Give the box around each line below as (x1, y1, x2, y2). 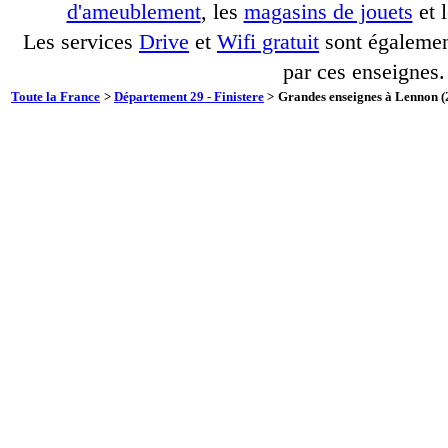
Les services (23, 30, 139, 54)
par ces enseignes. (283, 60, 445, 84)
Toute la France (11, 89, 100, 104)
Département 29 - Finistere (114, 89, 264, 104)
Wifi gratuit (217, 30, 319, 54)
